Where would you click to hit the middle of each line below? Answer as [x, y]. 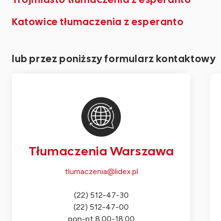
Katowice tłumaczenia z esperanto [98, 22]
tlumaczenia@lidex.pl [101, 171]
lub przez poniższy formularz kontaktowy [114, 59]
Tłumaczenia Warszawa [101, 151]
